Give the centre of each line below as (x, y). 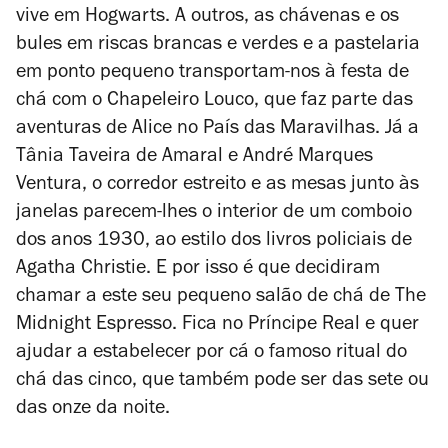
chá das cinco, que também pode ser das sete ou (222, 382)
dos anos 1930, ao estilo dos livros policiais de (214, 242)
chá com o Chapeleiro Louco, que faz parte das (214, 102)
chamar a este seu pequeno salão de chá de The (221, 298)
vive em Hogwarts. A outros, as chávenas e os (207, 18)
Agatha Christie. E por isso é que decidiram (198, 270)
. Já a (397, 130)
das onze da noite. (93, 410)
